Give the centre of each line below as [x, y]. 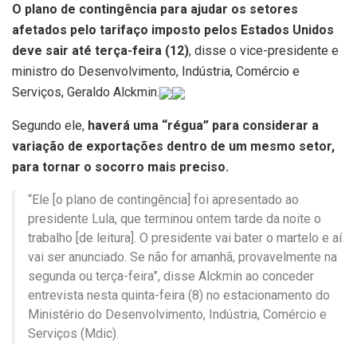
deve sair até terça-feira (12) [100, 50]
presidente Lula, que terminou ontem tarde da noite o [175, 218]
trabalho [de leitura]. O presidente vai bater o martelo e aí [185, 237]
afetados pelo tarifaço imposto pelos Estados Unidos [173, 29]
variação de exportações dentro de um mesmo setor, [173, 146]
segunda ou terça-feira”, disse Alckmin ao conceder [171, 276]
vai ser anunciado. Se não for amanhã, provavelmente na [182, 257]
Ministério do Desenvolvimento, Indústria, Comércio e [177, 314]
